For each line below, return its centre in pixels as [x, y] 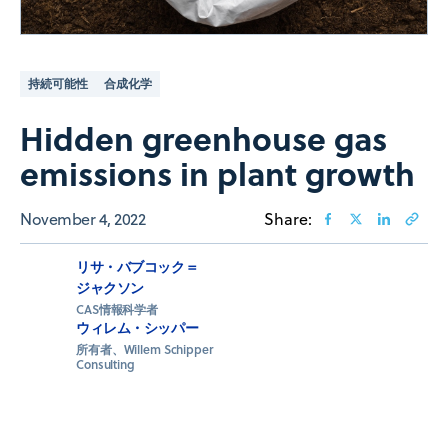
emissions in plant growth [217, 173]
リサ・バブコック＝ [137, 267]
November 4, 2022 [83, 219]
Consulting [105, 365]
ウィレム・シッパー [137, 328]
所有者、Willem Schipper [144, 350]
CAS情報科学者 [117, 310]
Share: [288, 219]
